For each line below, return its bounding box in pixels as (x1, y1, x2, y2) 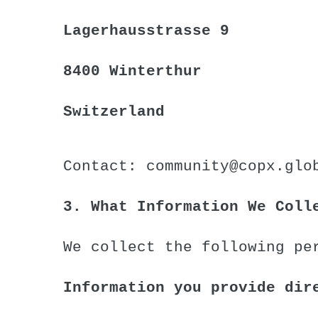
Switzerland (63, 103, 165, 120)
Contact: (63, 158, 146, 175)
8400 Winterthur (63, 62, 202, 79)
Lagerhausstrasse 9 (63, 22, 229, 39)
